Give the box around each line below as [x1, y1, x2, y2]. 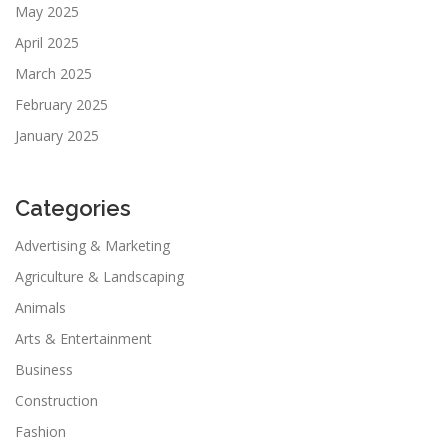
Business [15, 359, 73, 379]
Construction [15, 390, 98, 410]
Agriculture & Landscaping [15, 266, 184, 286]
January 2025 [15, 125, 99, 145]
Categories [15, 194, 131, 221]
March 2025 [15, 63, 92, 83]
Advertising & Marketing [15, 235, 170, 255]
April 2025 [15, 32, 79, 52]
